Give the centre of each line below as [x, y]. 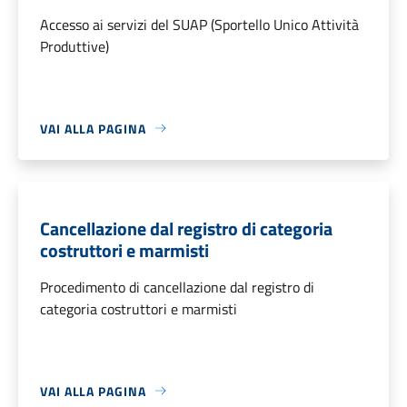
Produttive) [74, 46]
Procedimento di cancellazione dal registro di [177, 287]
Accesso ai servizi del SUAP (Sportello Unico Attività [199, 24]
